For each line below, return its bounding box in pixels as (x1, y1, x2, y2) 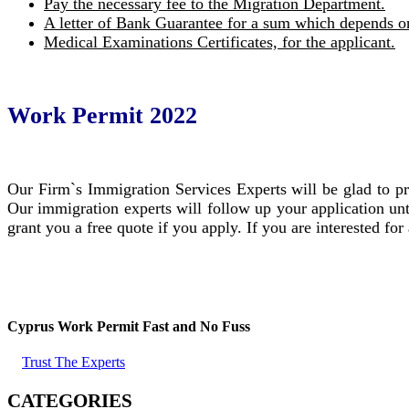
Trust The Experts (22, 354, 125, 371)
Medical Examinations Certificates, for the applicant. (44, 32, 395, 51)
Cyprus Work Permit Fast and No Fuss (7, 318, 250, 334)
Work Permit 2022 (7, 101, 197, 129)
